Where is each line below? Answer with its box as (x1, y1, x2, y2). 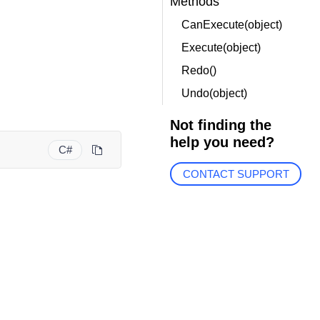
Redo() (181, 64, 216, 76)
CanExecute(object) (181, 19, 282, 31)
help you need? (169, 134, 274, 150)
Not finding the (169, 117, 271, 133)
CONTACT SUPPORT (182, 168, 289, 181)
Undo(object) (181, 87, 247, 99)
